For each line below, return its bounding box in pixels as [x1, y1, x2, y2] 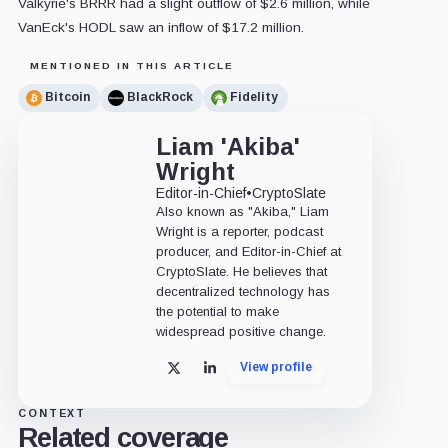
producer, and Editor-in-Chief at [155, 243, 341, 259]
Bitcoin [44, 90, 90, 105]
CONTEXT [17, 406, 87, 419]
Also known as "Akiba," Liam [155, 203, 329, 219]
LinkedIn [209, 366, 271, 383]
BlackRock [126, 90, 193, 105]
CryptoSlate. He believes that [155, 263, 327, 279]
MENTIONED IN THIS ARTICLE [29, 59, 234, 71]
